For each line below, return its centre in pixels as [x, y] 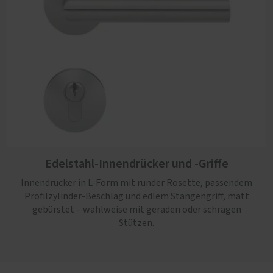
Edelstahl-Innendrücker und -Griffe [136, 164]
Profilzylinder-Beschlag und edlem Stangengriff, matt [136, 196]
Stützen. [136, 223]
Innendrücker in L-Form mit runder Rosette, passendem [136, 183]
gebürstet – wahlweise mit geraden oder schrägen [136, 210]
